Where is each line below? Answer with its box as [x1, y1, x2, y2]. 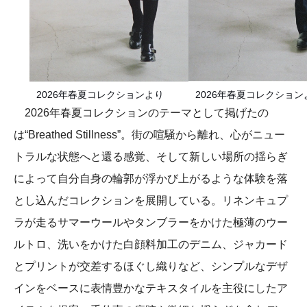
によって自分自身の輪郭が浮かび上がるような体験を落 [14, 172, 288, 184]
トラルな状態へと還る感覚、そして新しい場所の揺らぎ [14, 150, 288, 162]
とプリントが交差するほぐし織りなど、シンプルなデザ [14, 260, 288, 272]
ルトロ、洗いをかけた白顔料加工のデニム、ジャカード [14, 238, 288, 250]
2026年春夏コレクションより [36, 88, 164, 100]
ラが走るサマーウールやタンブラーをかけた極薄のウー [14, 216, 288, 228]
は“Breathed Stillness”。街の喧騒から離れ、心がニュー [14, 128, 285, 140]
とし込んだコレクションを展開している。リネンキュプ [14, 194, 288, 206]
